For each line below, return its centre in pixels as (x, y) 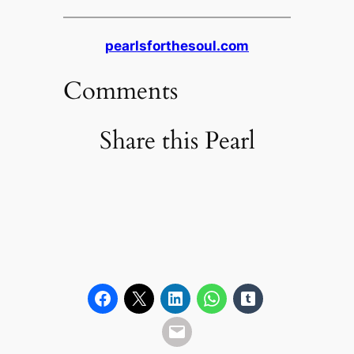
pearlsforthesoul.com (177, 46)
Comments (120, 91)
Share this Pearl (177, 140)
